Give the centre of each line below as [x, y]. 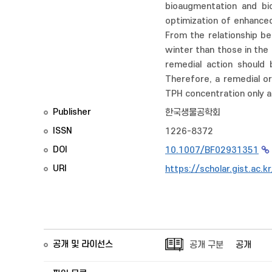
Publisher [72, 112]
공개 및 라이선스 [83, 244]
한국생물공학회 [193, 113]
